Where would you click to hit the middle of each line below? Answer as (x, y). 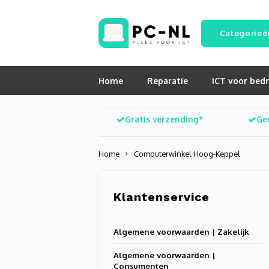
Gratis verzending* (164, 119)
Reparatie (168, 80)
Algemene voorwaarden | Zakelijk (182, 231)
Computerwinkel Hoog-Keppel (187, 154)
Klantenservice (162, 197)
